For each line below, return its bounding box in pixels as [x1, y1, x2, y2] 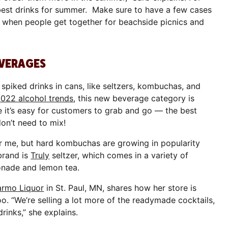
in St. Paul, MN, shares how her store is [44, 182, 197, 193]
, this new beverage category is [73, 93, 195, 103]
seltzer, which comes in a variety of [49, 150, 189, 160]
